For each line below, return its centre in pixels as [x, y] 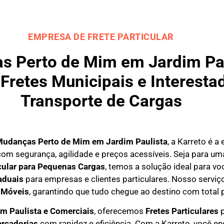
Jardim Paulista [137, 141]
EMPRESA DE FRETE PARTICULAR [101, 37]
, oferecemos [119, 211]
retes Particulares [184, 211]
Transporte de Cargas [101, 101]
